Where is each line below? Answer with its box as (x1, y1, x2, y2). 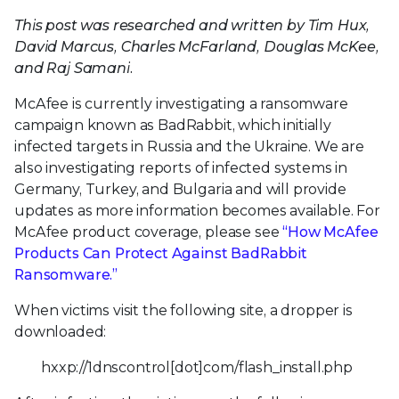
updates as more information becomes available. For (14, 202, 380, 220)
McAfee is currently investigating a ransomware (14, 95, 348, 113)
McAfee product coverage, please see (14, 224, 283, 241)
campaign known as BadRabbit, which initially (14, 117, 331, 134)
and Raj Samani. (14, 60, 134, 77)
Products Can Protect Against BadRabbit (14, 245, 307, 263)
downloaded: (14, 323, 107, 341)
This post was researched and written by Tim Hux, (14, 17, 370, 35)
